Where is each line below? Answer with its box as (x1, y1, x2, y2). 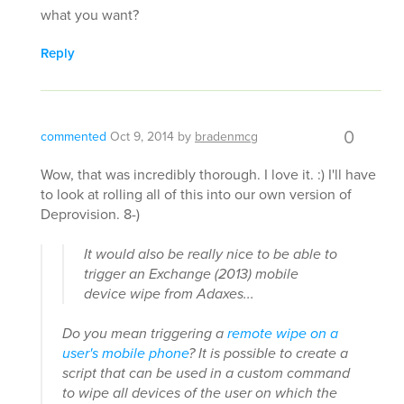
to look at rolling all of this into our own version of (41, 183, 352, 205)
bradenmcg (195, 126, 258, 146)
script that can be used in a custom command (62, 362, 350, 383)
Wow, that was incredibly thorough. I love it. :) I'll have (41, 163, 376, 185)
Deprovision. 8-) (41, 203, 140, 225)
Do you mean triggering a (62, 322, 227, 344)
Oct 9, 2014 (110, 126, 174, 146)
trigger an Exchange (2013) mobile (84, 262, 298, 284)
